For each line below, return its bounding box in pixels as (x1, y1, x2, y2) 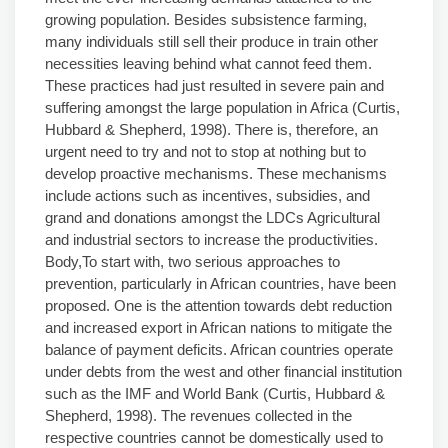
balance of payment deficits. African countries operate (45, 341, 393, 358)
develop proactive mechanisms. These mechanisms (45, 165, 387, 182)
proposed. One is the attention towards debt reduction (45, 297, 392, 314)
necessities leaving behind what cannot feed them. (45, 55, 372, 72)
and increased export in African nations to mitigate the (45, 319, 392, 336)
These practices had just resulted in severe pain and (45, 77, 384, 94)
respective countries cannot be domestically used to (45, 429, 383, 446)
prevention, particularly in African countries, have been (45, 275, 396, 292)
